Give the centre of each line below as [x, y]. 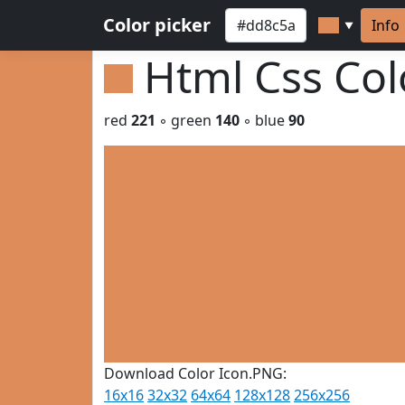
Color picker [157, 25]
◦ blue [264, 120]
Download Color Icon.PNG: [195, 373]
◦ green [185, 120]
